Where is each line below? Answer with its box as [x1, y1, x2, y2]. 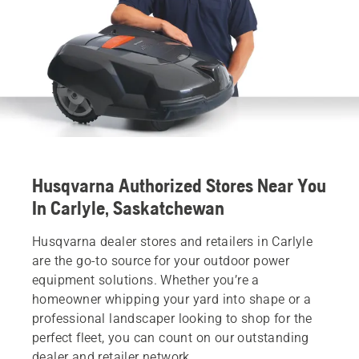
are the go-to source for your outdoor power [32, 252, 290, 268]
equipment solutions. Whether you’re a [32, 272, 260, 288]
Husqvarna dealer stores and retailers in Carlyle [32, 233, 313, 249]
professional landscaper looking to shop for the [32, 310, 313, 326]
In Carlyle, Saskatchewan [32, 196, 224, 219]
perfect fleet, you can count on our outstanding [32, 329, 309, 345]
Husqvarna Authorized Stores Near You [32, 174, 326, 196]
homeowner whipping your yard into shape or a [32, 291, 312, 307]
